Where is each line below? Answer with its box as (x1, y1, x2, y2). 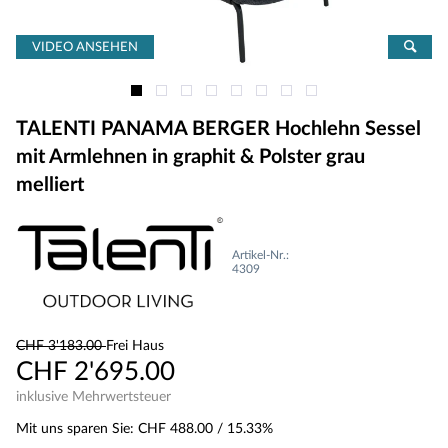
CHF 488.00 (138, 422, 213, 436)
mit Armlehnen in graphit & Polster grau (16, 147, 365, 167)
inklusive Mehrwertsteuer (16, 390, 171, 404)
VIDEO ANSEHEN (32, 41, 138, 53)
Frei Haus (106, 339, 164, 353)
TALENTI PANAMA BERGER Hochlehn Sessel (16, 119, 421, 139)
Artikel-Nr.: (232, 249, 289, 261)
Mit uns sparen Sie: (16, 422, 138, 436)
